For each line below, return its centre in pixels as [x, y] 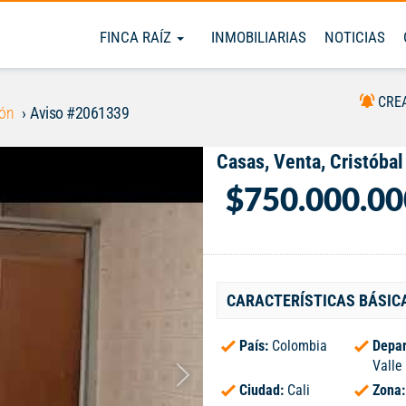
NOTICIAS [355, 37]
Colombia [300, 346]
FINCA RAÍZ [137, 37]
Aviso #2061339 [79, 113]
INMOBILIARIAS [259, 37]
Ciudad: [263, 390]
